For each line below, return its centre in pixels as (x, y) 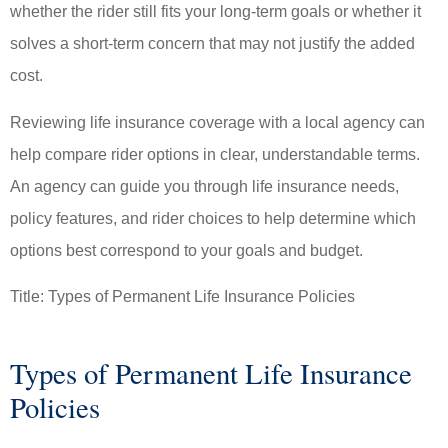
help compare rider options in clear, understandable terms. (215, 154)
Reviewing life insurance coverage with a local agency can (217, 122)
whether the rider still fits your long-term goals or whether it (215, 12)
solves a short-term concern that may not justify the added (212, 44)
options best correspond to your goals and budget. (186, 250)
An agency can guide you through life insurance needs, (204, 186)
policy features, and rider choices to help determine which (213, 218)
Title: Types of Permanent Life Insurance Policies (182, 296)
